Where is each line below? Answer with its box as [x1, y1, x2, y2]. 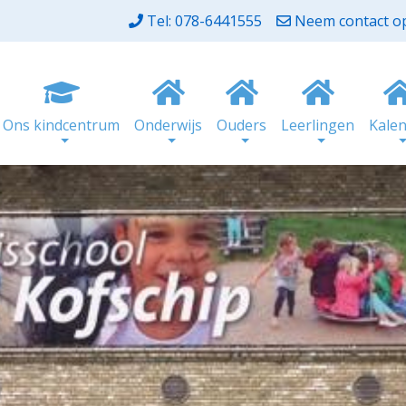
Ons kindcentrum [3, 115, 120, 135]
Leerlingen [281, 115, 354, 135]
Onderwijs [134, 115, 202, 135]
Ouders [217, 115, 266, 135]
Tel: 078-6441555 [147, 11, 262, 31]
